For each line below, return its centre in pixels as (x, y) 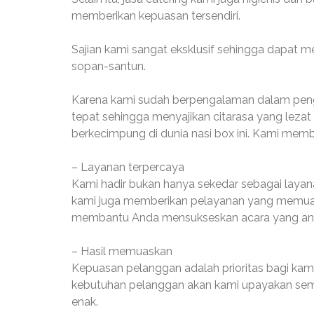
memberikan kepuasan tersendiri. (156, 16)
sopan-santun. (109, 66)
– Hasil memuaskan (122, 251)
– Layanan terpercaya (128, 167)
